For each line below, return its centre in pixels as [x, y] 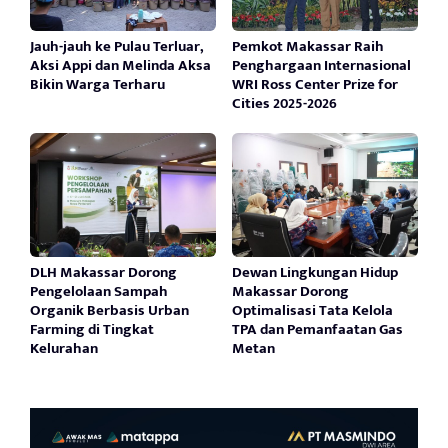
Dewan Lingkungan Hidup [314, 272]
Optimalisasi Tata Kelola [312, 310]
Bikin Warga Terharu [97, 84]
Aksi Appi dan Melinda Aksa [120, 65]
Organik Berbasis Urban [109, 310]
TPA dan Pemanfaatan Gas [317, 329]
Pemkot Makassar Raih [307, 46]
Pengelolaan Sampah [99, 291]
